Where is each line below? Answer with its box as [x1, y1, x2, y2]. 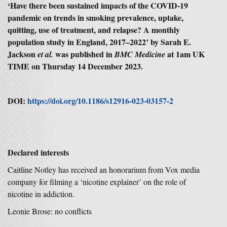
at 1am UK [167, 48, 205, 60]
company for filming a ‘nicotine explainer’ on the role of [8, 176, 186, 187]
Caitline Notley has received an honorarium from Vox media [8, 164, 200, 175]
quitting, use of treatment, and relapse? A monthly [8, 24, 180, 35]
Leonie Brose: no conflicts [8, 206, 92, 216]
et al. [37, 49, 53, 60]
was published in [53, 48, 115, 60]
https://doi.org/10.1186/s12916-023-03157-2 [27, 95, 173, 106]
